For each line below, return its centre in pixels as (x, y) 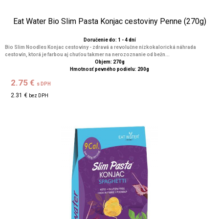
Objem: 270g (109, 62)
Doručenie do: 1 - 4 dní (109, 40)
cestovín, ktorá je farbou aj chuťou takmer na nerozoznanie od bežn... (87, 55)
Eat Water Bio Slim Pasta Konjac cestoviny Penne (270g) (109, 21)
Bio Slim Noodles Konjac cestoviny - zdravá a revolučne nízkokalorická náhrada (100, 47)
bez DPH (39, 96)
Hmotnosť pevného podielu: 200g (109, 69)
